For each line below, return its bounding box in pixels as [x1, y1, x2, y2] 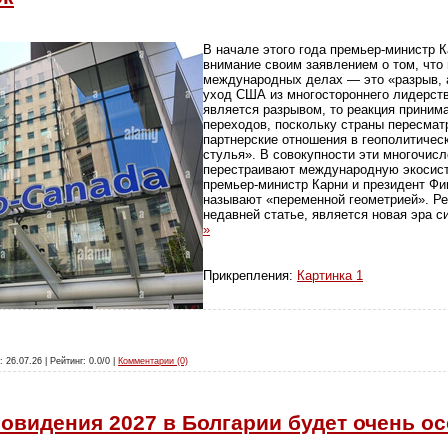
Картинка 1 [297, 267, 363, 283]
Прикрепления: [203, 267, 297, 283]
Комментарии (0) [118, 356, 188, 367]
